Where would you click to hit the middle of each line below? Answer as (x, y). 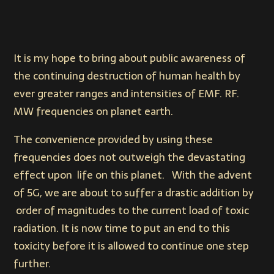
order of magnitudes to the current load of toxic (131, 211)
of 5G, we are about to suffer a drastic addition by (134, 193)
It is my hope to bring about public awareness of (130, 58)
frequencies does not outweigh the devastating (130, 157)
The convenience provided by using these (113, 140)
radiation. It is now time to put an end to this (122, 228)
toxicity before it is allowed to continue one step (131, 246)
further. (32, 264)
